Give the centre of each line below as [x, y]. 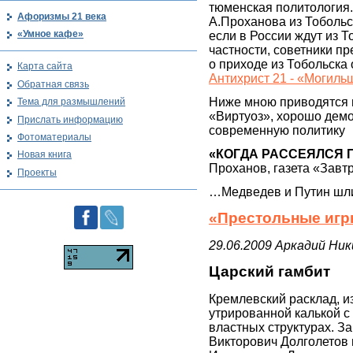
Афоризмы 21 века [62, 16]
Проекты [37, 172]
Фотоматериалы [54, 137]
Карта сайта [45, 67]
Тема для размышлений [71, 102]
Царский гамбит [269, 271]
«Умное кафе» [50, 33]
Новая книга [45, 155]
